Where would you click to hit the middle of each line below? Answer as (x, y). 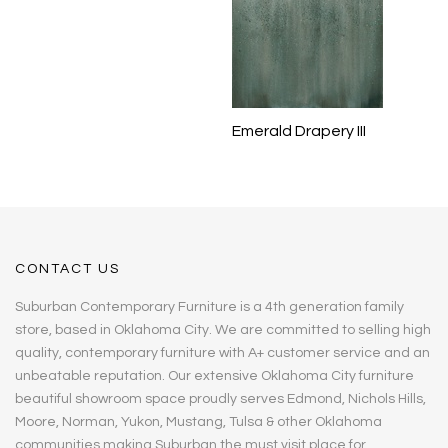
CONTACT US (67, 269)
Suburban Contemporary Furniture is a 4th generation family (209, 307)
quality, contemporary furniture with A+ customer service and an (222, 353)
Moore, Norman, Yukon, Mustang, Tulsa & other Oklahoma (198, 422)
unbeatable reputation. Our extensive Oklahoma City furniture (214, 376)
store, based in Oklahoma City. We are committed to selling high (223, 330)
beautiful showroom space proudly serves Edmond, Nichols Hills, (220, 399)
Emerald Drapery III (299, 131)
